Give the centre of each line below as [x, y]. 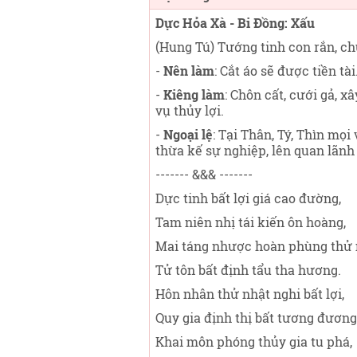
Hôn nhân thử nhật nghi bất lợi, [250, 294]
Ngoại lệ [188, 134]
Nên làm [189, 71]
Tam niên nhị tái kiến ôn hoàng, [251, 222]
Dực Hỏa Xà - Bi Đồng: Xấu [235, 23]
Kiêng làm [194, 94]
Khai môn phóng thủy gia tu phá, [254, 341]
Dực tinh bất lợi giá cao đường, [248, 198]
